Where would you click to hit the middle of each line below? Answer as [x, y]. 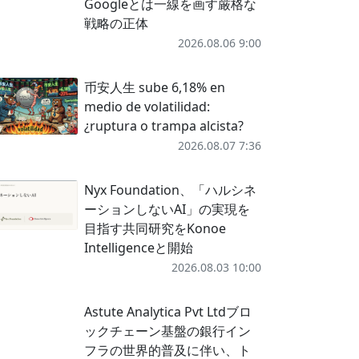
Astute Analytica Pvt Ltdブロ [167, 312]
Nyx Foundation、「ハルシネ [170, 190]
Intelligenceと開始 [138, 248]
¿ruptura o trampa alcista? [163, 126]
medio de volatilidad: [147, 107]
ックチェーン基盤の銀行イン [167, 331]
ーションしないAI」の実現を [167, 209]
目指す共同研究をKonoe [155, 228]
